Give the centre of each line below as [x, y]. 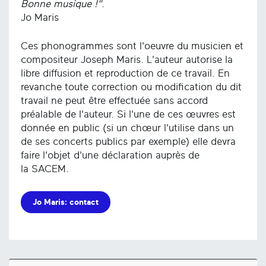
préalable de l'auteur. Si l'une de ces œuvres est [128, 115]
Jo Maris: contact [66, 202]
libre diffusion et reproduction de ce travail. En [125, 74]
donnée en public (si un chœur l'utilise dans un [127, 128]
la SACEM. [45, 169]
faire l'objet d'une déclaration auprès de [110, 156]
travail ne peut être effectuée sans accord [114, 101]
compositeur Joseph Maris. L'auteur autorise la [127, 60]
